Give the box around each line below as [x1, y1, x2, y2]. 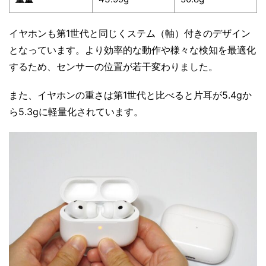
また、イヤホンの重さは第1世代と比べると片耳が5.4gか [9, 89, 252, 102]
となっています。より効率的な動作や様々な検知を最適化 [9, 44, 256, 56]
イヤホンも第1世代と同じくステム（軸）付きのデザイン [9, 27, 251, 40]
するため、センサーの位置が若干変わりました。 [9, 61, 218, 73]
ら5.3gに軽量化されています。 [9, 106, 143, 118]
